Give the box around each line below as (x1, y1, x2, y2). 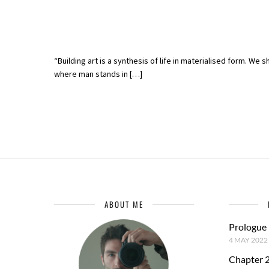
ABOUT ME (104, 198, 144, 211)
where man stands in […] (54, 68, 142, 80)
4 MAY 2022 (228, 235, 268, 245)
